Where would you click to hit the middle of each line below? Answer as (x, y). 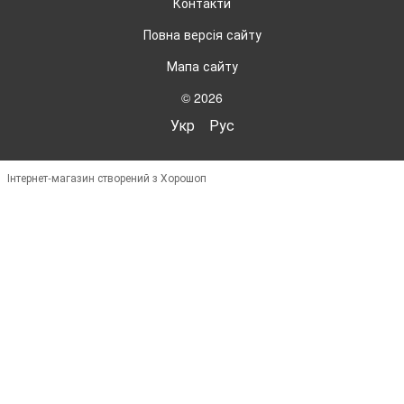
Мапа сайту (202, 65)
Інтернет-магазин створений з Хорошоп (107, 177)
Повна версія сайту (202, 34)
